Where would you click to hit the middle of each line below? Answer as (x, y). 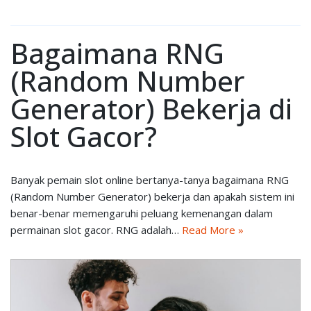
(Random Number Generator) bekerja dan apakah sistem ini (152, 196)
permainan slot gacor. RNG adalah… (96, 230)
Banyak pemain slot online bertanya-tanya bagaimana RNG (150, 180)
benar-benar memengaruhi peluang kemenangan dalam (142, 213)
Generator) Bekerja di (151, 109)
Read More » (213, 230)
